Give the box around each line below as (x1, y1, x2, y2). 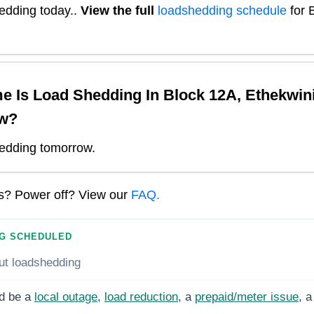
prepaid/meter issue (195, 289, 299, 303)
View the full (81, 4, 158, 18)
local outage (34, 289, 97, 303)
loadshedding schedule (158, 4, 287, 18)
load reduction (104, 289, 178, 303)
